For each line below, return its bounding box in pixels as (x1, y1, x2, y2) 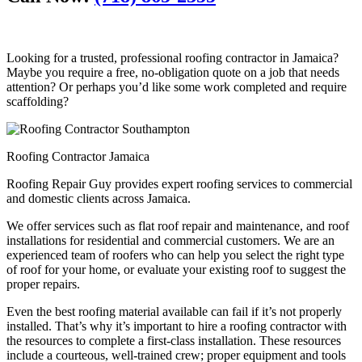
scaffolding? (6, 94, 69, 108)
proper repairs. (6, 276, 80, 291)
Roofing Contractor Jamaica (6, 149, 149, 163)
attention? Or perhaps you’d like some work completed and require (6, 79, 347, 94)
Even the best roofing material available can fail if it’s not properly (6, 304, 342, 318)
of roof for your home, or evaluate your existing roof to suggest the (6, 262, 346, 276)
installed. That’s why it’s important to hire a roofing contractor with (6, 318, 347, 333)
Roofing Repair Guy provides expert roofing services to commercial (6, 176, 352, 191)
